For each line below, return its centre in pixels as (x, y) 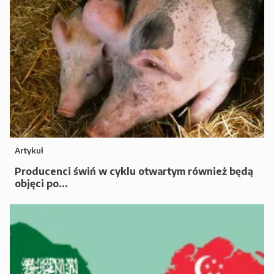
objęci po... (41, 183)
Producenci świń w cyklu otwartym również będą (134, 171)
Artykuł (29, 150)
